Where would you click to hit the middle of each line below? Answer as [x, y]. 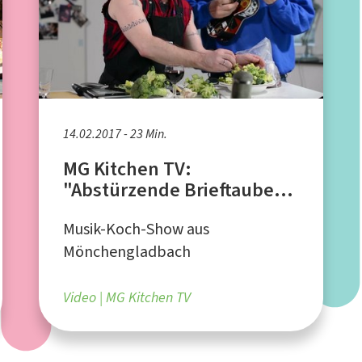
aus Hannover [122, 210]
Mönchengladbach [127, 251]
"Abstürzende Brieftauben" [179, 189]
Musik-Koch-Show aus [137, 229]
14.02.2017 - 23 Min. [116, 133]
